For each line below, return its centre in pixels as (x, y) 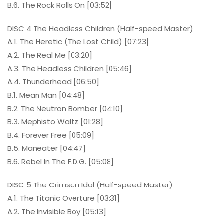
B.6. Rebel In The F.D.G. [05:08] (61, 162)
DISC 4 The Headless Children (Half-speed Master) (100, 29)
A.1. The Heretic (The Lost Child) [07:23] (78, 42)
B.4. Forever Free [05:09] (51, 135)
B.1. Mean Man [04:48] (46, 95)
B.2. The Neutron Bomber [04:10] (65, 109)
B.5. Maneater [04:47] (47, 148)
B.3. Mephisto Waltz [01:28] (55, 122)
